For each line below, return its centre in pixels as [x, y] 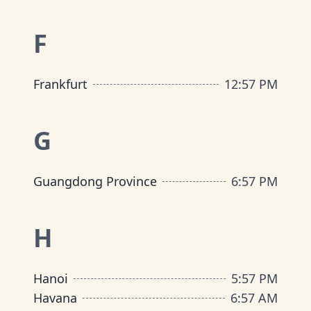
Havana [55, 298]
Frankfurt [60, 84]
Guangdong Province [95, 181]
